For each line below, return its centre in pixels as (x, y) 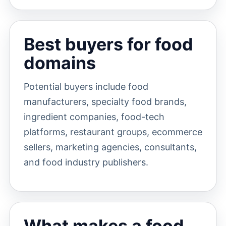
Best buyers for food (108, 44)
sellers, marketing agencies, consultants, (110, 147)
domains (60, 63)
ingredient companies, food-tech (94, 117)
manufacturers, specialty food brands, (105, 102)
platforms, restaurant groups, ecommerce (113, 132)
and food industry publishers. (86, 162)
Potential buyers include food (86, 87)
